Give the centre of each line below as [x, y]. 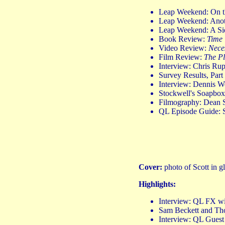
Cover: [151, 167]
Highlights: [157, 184]
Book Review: [183, 39]
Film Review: [181, 57]
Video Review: [184, 48]
